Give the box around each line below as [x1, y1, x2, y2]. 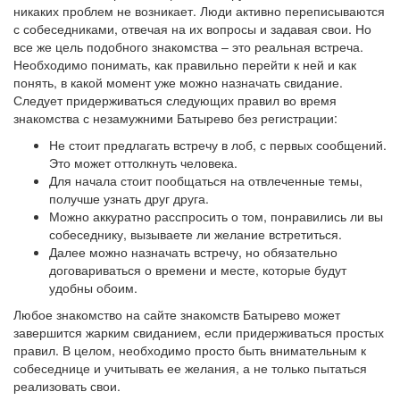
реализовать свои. [13, 377, 121, 395]
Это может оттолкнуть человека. [49, 154, 237, 171]
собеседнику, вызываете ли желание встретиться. [49, 225, 342, 243]
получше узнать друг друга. [49, 189, 209, 207]
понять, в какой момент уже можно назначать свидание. [13, 73, 343, 91]
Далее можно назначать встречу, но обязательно [49, 243, 337, 261]
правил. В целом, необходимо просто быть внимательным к [13, 341, 366, 359]
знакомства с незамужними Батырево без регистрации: [13, 109, 337, 127]
